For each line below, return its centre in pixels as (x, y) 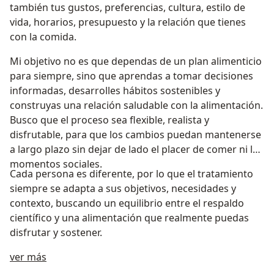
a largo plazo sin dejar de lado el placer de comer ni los (137, 150)
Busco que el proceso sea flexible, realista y (109, 120)
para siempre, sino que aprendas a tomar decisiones (131, 76)
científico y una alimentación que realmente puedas (129, 218)
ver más (28, 257)
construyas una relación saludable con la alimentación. (136, 106)
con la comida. (43, 37)
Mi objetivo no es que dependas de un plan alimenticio (136, 61)
